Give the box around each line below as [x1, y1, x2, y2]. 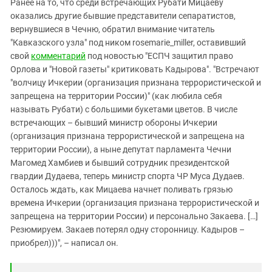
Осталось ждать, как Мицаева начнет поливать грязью [10, 185, 233, 195]
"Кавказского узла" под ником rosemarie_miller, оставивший [10, 38, 246, 48]
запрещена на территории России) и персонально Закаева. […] [10, 211, 258, 222]
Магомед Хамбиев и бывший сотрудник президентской [10, 158, 229, 168]
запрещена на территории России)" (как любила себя [10, 91, 222, 101]
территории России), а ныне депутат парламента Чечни [10, 144, 231, 155]
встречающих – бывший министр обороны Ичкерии [10, 118, 217, 128]
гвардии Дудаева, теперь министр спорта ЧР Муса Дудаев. [10, 171, 245, 182]
